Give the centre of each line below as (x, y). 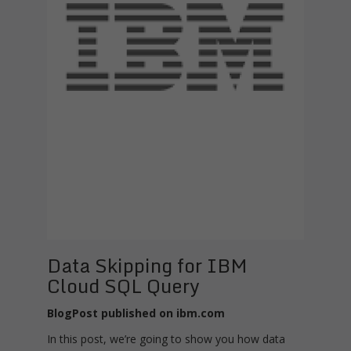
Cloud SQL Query (123, 286)
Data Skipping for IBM (147, 266)
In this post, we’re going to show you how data (166, 339)
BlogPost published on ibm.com (136, 313)
